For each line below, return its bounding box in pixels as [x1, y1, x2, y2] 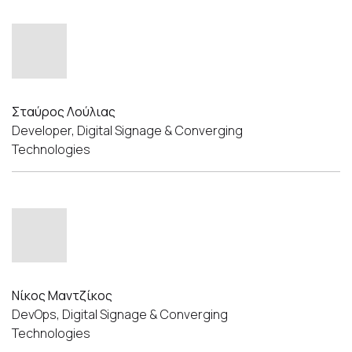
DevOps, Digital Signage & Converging [12, 306, 228, 324]
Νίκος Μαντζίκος [12, 287, 112, 305]
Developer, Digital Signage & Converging [12, 121, 243, 139]
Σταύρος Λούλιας [12, 102, 115, 120]
